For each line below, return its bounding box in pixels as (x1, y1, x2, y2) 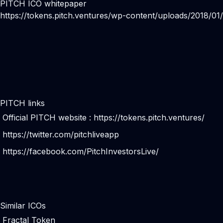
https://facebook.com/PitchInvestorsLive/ (2, 146, 159, 156)
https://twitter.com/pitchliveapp (2, 129, 119, 139)
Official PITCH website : (2, 112, 94, 122)
